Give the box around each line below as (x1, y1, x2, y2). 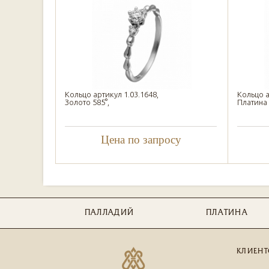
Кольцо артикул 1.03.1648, (65, 90, 159, 98)
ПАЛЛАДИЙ (84, 209, 134, 217)
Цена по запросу (100, 133, 181, 146)
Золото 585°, (65, 98, 109, 106)
